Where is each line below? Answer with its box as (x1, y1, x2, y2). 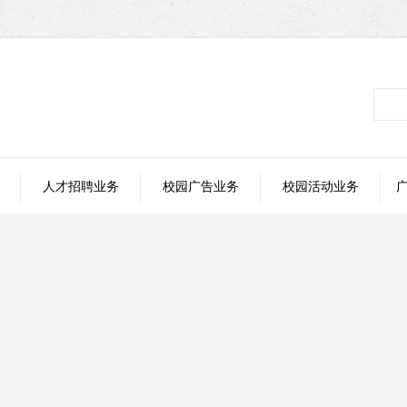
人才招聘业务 (43, 179, 119, 194)
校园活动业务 (283, 179, 359, 194)
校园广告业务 (163, 179, 239, 194)
